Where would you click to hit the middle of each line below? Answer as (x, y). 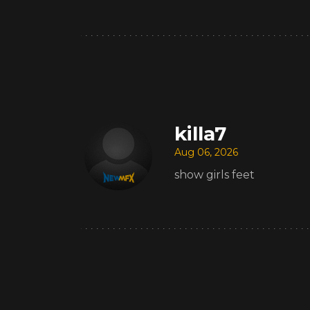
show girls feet (215, 174)
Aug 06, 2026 (206, 152)
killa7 (200, 133)
